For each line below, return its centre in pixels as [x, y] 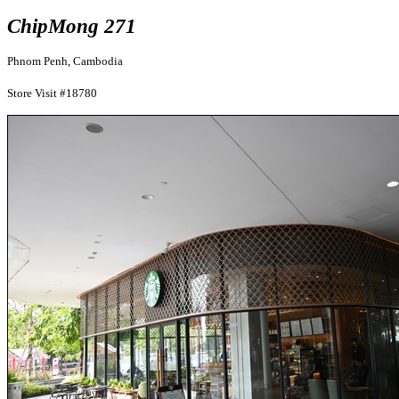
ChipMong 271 [72, 26]
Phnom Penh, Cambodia [65, 61]
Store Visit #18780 [52, 93]
